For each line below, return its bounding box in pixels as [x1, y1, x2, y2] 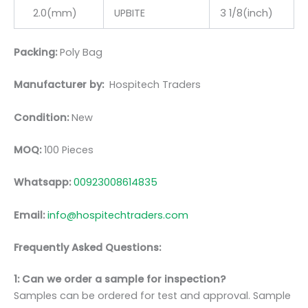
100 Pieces [41, 143, 93, 157]
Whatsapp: [14, 175, 74, 190]
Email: [14, 208, 47, 222]
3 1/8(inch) [219, 6, 273, 21]
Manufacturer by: [14, 78, 109, 92]
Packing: [14, 45, 60, 59]
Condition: [14, 110, 69, 124]
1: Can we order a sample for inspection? [14, 272, 225, 286]
